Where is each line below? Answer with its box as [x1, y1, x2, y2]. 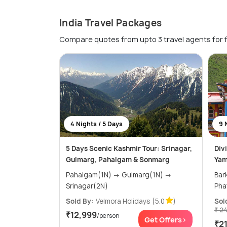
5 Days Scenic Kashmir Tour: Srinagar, [66, 144, 192, 154]
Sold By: [66, 197, 94, 206]
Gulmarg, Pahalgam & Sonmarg [66, 155, 170, 165]
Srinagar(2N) [66, 181, 108, 191]
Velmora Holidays [96, 197, 150, 206]
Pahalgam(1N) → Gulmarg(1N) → [66, 170, 122, 180]
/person [97, 211, 120, 220]
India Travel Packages [59, 17, 162, 30]
